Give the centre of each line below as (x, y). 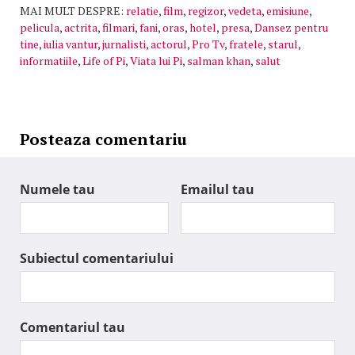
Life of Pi (104, 61)
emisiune (288, 11)
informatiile (49, 61)
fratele (246, 44)
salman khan (219, 61)
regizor (206, 11)
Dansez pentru (291, 28)
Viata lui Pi (156, 61)
